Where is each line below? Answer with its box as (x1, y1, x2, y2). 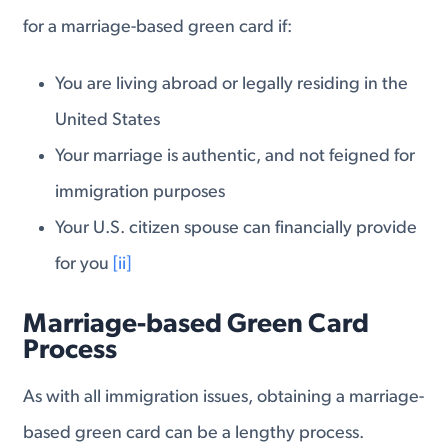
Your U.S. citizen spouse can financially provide (55, 219, 418, 239)
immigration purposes (55, 183, 226, 203)
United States (55, 111, 161, 131)
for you (55, 255, 114, 275)
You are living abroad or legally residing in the (55, 75, 409, 95)
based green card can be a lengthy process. (23, 424, 365, 444)
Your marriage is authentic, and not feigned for (55, 147, 416, 167)
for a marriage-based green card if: (23, 17, 293, 37)
